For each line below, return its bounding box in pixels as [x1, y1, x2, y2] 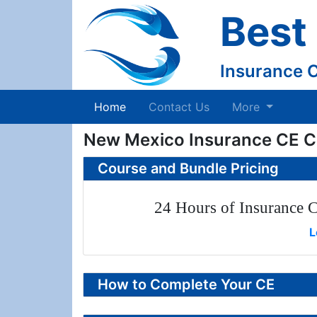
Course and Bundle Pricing [98, 160, 279, 177]
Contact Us [149, 100, 209, 114]
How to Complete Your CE [98, 276, 275, 293]
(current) [125, 99, 172, 113]
